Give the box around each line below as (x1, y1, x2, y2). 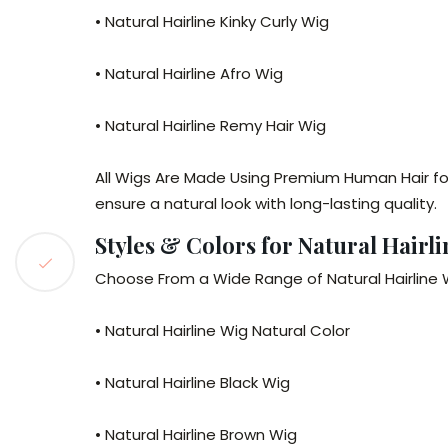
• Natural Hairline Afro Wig (95, 63, 283, 84)
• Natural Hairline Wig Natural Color (95, 320, 350, 341)
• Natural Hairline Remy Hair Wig (95, 115, 326, 136)
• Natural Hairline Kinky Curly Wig (95, 11, 329, 32)
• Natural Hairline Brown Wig (95, 424, 297, 445)
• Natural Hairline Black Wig (95, 372, 290, 393)
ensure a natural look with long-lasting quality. (95, 193, 437, 214)
